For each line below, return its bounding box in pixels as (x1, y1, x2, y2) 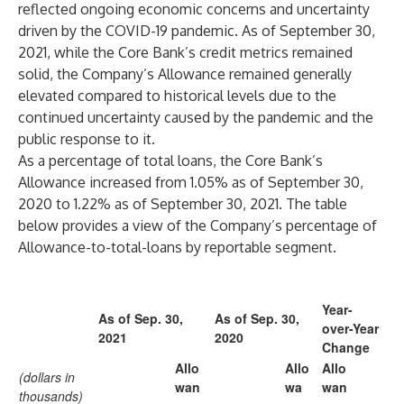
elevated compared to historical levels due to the (18, 87, 336, 105)
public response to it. (18, 130, 155, 148)
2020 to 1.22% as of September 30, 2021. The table (18, 195, 347, 213)
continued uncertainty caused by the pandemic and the (18, 108, 373, 126)
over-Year (322, 319, 379, 337)
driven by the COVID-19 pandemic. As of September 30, (18, 22, 375, 40)
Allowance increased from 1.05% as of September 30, (18, 173, 363, 191)
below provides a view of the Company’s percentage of (18, 216, 377, 234)
